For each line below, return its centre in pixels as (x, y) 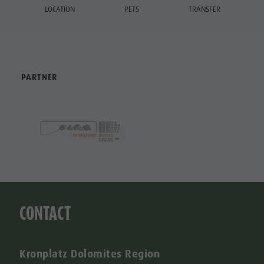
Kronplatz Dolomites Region (90, 254)
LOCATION (60, 9)
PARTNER (39, 77)
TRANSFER (204, 9)
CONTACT (45, 213)
